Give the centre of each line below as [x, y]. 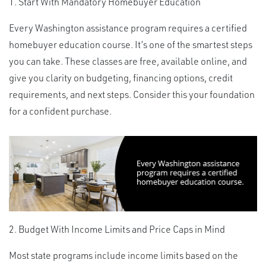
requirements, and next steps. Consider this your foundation [132, 94]
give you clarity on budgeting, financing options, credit [121, 78]
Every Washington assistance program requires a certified [128, 28]
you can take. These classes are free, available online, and [128, 61]
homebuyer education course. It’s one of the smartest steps [131, 45]
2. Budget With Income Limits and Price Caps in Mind [117, 229]
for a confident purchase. [60, 111]
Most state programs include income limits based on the [123, 255]
